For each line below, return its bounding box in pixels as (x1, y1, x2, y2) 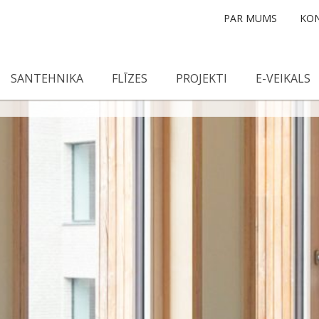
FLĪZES (112, 70, 147, 86)
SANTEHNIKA (11, 70, 83, 86)
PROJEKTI (176, 70, 227, 86)
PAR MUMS (224, 11, 277, 25)
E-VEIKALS (256, 70, 310, 86)
